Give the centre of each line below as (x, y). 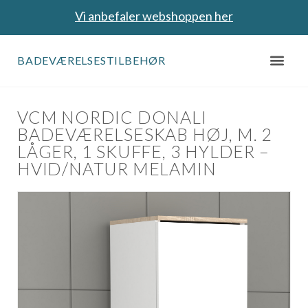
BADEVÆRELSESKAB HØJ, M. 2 (145, 134)
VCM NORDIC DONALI (112, 117)
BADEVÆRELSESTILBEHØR (91, 60)
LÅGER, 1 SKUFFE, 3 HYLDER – (143, 152)
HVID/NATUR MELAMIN (117, 169)
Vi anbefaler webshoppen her (154, 16)
